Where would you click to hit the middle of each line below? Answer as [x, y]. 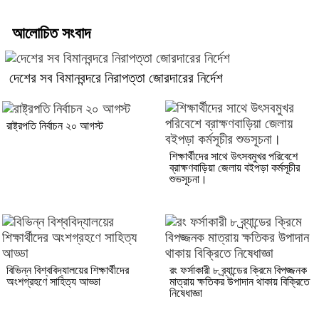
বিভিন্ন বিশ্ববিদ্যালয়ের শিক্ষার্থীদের [68, 270]
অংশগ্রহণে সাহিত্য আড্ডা [53, 281]
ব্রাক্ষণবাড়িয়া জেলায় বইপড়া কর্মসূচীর [235, 167]
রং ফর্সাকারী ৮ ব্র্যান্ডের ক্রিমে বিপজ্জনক [238, 270]
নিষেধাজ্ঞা [186, 293]
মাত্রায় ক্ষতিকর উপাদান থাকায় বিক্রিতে [240, 281]
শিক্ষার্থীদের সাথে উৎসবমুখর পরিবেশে [234, 156]
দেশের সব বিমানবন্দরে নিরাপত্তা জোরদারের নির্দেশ [116, 78]
